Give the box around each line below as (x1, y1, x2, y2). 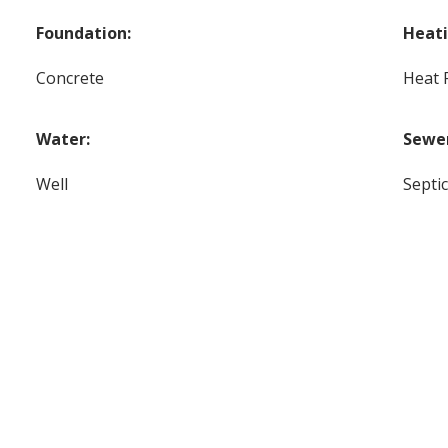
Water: (36, 127, 91, 150)
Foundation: (36, 21, 132, 44)
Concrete (36, 66, 105, 89)
